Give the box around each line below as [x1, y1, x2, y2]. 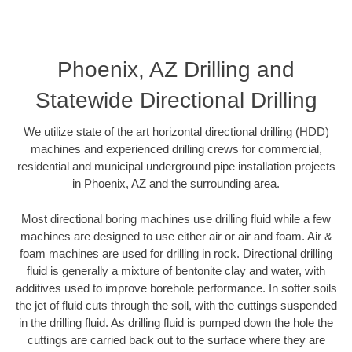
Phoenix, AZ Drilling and [57, 57, 295, 82]
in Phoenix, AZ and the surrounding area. [72, 177, 280, 191]
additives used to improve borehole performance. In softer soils [15, 280, 337, 295]
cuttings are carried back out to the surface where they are [27, 332, 325, 346]
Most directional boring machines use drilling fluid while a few [21, 211, 331, 225]
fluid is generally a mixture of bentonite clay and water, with [27, 263, 325, 277]
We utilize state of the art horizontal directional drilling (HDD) [23, 125, 329, 139]
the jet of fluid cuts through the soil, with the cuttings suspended [15, 298, 337, 312]
